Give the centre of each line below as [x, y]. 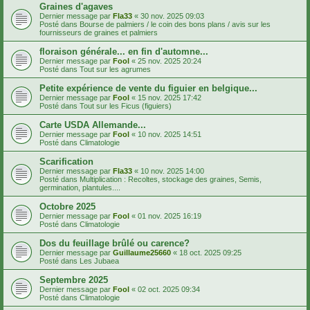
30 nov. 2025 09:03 [172, 16]
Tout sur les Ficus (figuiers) [126, 106]
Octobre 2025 [67, 206]
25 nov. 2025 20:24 [170, 61]
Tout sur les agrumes [115, 69]
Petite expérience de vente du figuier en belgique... [148, 88]
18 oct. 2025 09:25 [210, 252]
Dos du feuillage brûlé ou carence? [115, 243]
